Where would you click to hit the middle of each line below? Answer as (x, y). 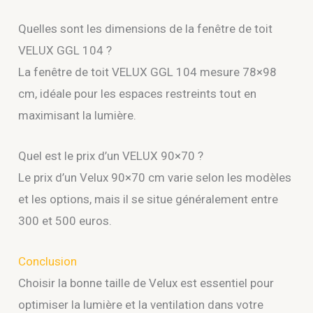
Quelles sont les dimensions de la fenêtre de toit (146, 28)
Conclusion (48, 261)
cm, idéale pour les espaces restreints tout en (138, 93)
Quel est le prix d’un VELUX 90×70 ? (111, 155)
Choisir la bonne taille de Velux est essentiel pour (146, 283)
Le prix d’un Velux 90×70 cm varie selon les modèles (155, 177)
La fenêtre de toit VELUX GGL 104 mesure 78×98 (148, 72)
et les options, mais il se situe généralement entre (148, 199)
